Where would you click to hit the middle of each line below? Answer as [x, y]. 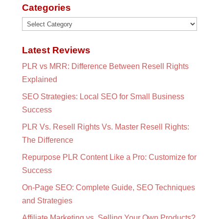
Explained [39, 80]
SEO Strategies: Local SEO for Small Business [103, 97]
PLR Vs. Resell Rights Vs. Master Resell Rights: [105, 127]
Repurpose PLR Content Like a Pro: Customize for [109, 157]
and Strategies [47, 201]
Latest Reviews [56, 50]
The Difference [47, 140]
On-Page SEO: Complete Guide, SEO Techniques [108, 188]
